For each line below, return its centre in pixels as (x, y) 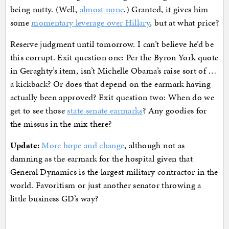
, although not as (155, 145)
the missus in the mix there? (61, 124)
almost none (102, 9)
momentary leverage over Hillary (91, 23)
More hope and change (83, 145)
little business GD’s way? (54, 199)
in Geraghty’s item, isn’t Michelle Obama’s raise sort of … (113, 71)
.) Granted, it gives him (166, 9)
